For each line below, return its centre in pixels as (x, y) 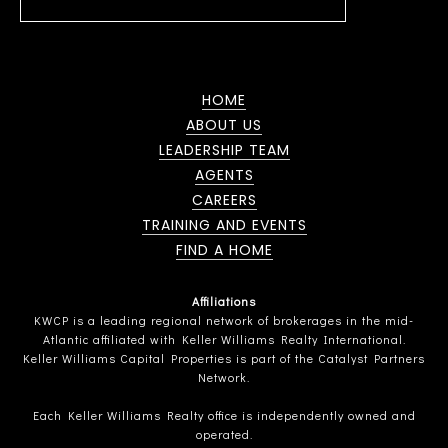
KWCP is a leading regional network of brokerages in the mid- (224, 320)
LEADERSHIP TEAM (224, 150)
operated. (224, 434)
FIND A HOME (224, 250)
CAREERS (224, 200)
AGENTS (224, 175)
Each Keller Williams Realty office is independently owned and (224, 415)
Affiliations (224, 301)
